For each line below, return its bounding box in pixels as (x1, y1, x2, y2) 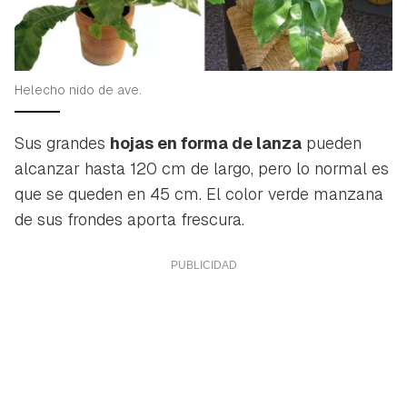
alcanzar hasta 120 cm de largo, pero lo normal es (15, 157, 389, 179)
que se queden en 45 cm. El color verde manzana (15, 183, 383, 204)
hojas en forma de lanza (110, 132, 302, 154)
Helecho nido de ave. (15, 81, 142, 98)
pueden (302, 132, 362, 154)
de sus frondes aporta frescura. (15, 208, 244, 230)
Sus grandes (15, 132, 110, 154)
